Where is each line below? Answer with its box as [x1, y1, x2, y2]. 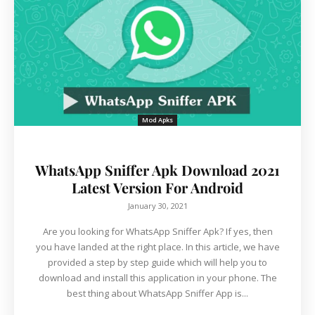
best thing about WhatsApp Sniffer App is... [67, 287, 248, 300]
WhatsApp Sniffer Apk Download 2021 [35, 160, 280, 180]
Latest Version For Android [72, 178, 243, 198]
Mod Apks [142, 115, 173, 125]
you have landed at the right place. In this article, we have [35, 240, 280, 254]
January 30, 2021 [127, 200, 188, 212]
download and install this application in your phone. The [38, 271, 277, 285]
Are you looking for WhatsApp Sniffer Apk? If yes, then [42, 225, 273, 238]
